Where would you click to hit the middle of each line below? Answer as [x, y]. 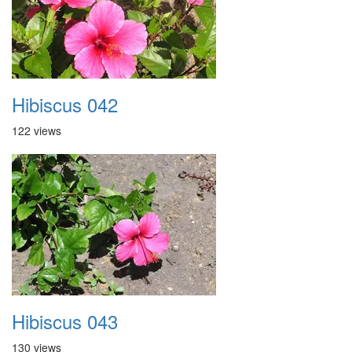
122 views [37, 130]
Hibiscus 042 [65, 104]
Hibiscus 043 [65, 321]
